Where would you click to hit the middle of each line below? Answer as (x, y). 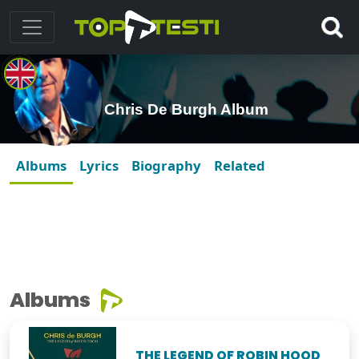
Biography (166, 166)
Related (240, 166)
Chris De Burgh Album (186, 110)
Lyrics (99, 166)
